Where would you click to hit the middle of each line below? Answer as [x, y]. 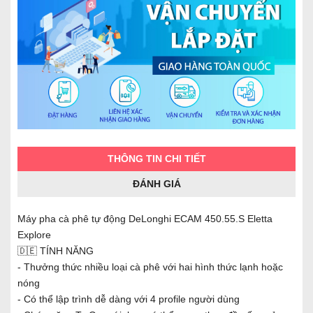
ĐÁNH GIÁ [156, 183]
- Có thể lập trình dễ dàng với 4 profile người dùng [130, 299]
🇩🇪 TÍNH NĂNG [56, 250]
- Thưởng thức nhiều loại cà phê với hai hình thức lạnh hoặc [150, 267]
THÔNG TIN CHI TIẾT [156, 158]
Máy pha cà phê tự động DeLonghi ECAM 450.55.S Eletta [145, 218]
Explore [34, 234]
